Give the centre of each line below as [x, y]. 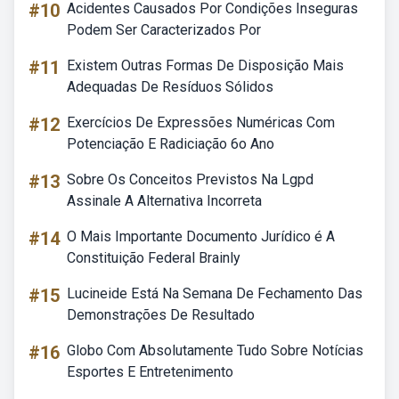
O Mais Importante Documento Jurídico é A [201, 236]
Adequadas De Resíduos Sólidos [170, 87]
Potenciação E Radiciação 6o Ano [171, 144]
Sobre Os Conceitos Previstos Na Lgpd [190, 179]
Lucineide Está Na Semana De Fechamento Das [215, 293]
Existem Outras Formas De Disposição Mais [205, 65]
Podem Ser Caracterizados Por [164, 30]
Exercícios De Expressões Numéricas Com [201, 122]
